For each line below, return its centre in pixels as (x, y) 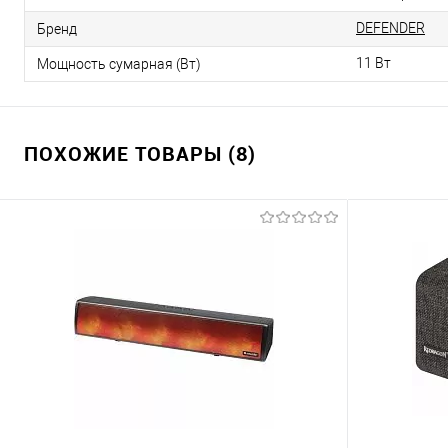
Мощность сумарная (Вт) (119, 63)
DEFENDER (390, 28)
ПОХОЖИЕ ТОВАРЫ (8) (140, 153)
